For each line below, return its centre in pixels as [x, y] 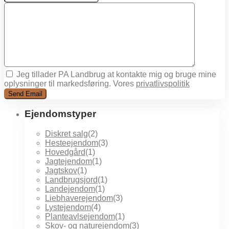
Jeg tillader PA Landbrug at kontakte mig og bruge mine [116, 74]
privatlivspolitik [163, 83]
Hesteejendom [72, 143]
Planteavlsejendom [80, 217]
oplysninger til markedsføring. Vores [70, 83]
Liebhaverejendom [79, 198]
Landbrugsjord [71, 180]
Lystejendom [68, 208]
